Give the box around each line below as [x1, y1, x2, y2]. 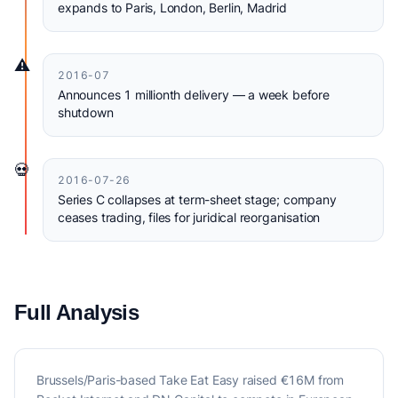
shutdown [58, 105, 114, 120]
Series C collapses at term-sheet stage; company [58, 192, 337, 207]
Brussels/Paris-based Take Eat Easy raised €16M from [36, 372, 345, 387]
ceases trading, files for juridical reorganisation [58, 210, 321, 225]
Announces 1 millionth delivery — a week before [58, 87, 330, 102]
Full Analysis [14, 300, 139, 324]
